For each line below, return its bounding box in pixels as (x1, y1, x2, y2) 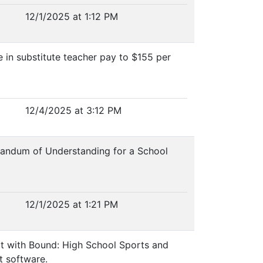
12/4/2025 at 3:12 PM (25, 104, 122, 116)
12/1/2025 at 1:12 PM (25, 11, 118, 22)
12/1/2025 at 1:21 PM (25, 198, 118, 210)
